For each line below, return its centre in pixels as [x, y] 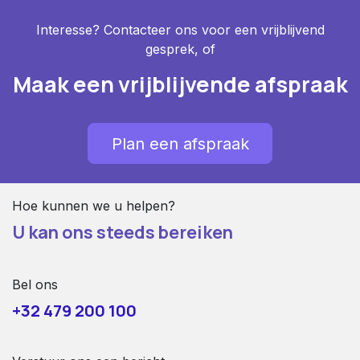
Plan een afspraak [180, 143]
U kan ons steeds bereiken [123, 233]
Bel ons [35, 285]
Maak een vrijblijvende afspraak [180, 84]
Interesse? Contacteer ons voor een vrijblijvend [180, 30]
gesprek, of [180, 49]
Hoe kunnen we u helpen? [94, 206]
